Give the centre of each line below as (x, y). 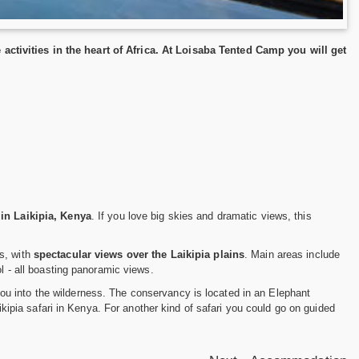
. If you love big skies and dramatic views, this (201, 216)
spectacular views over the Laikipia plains (139, 254)
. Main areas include (292, 254)
